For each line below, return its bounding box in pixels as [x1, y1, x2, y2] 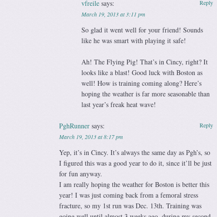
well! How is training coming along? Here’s [81, 78, 201, 88]
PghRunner [59, 121, 90, 131]
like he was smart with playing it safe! [81, 36, 186, 46]
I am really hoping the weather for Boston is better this [59, 180, 210, 189]
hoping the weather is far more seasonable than [81, 89, 210, 99]
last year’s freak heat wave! [81, 100, 156, 109]
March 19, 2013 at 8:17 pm [59, 133, 124, 141]
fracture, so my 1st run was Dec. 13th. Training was [59, 201, 202, 211]
